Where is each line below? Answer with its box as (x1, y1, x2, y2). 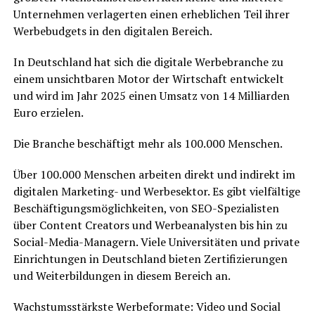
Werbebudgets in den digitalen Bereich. (13, 23, 212, 39)
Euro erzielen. (13, 105, 84, 121)
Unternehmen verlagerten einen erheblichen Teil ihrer (13, 6, 290, 22)
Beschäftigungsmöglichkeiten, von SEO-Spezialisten (13, 200, 279, 217)
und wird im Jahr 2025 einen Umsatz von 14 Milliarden (13, 88, 290, 104)
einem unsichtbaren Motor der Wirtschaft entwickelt (13, 71, 284, 87)
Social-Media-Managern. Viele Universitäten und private (13, 234, 300, 250)
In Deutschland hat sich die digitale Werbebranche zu (13, 54, 283, 70)
